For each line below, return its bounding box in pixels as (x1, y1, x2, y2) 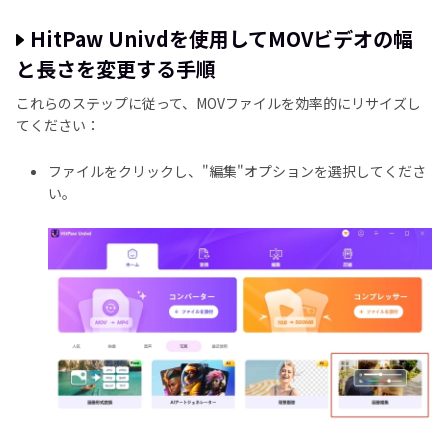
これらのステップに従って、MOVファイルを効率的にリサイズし (16, 92, 421, 113)
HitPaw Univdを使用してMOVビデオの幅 (30, 23, 413, 53)
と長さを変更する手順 (16, 53, 216, 83)
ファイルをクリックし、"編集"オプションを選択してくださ (48, 160, 426, 181)
